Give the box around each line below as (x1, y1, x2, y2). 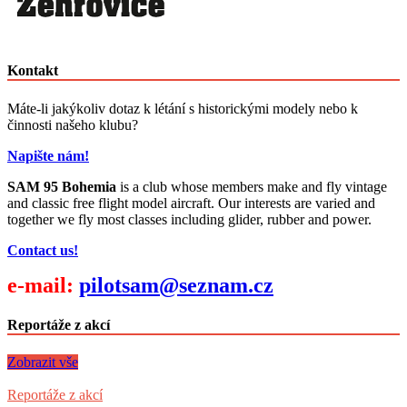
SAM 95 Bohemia (7, 178, 116, 194)
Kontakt (7, 63, 58, 79)
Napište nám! (7, 147, 89, 164)
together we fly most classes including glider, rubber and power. (7, 211, 372, 227)
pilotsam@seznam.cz (79, 273, 273, 297)
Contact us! (7, 242, 78, 258)
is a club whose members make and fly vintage (116, 178, 387, 194)
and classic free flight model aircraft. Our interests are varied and (7, 194, 375, 211)
